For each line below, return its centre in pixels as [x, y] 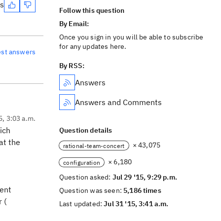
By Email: [75, 24]
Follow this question [92, 10]
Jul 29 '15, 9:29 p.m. [145, 177]
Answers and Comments [118, 102]
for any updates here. [93, 46]
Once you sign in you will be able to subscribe [131, 37]
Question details [86, 130]
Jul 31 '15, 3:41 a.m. [136, 204]
